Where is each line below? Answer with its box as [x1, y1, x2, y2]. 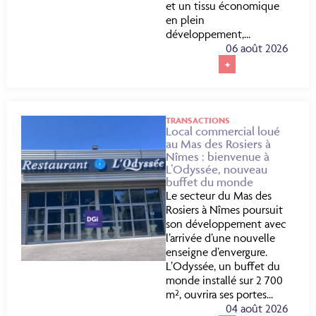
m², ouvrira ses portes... [166, 287, 274, 302]
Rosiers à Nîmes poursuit [166, 202, 284, 217]
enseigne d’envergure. [166, 245, 268, 260]
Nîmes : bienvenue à [166, 150, 270, 164]
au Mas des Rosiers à [166, 137, 272, 152]
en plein [166, 13, 205, 28]
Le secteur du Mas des [166, 188, 272, 203]
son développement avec [166, 217, 287, 231]
